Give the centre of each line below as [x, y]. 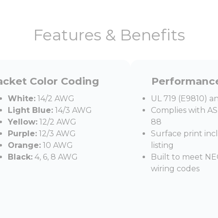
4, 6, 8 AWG [55, 157]
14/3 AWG [72, 110]
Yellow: [22, 122]
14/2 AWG [55, 99]
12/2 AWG [57, 122]
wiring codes [175, 169]
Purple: [22, 134]
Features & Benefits [109, 35]
